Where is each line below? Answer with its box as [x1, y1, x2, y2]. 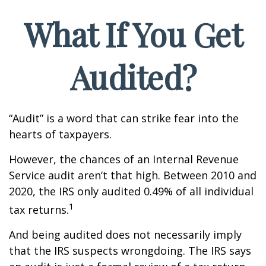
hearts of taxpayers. [9, 127, 112, 141]
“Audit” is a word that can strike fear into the [9, 111, 239, 125]
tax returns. [9, 202, 69, 217]
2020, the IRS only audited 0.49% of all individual [9, 184, 254, 198]
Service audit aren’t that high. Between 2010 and [9, 168, 256, 182]
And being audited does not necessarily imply [9, 227, 242, 242]
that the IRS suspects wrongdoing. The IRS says [9, 243, 251, 258]
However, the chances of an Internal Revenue [9, 152, 239, 166]
